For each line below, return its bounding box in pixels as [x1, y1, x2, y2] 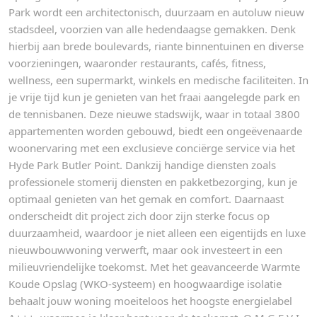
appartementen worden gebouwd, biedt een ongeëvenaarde [8, 123, 302, 138]
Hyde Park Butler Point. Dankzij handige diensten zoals [8, 157, 276, 172]
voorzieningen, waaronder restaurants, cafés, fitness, [8, 55, 266, 70]
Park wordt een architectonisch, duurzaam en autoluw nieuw [8, 4, 304, 19]
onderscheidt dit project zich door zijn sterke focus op [8, 208, 270, 223]
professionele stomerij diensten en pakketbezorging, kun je [8, 174, 297, 189]
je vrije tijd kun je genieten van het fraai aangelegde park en [8, 89, 300, 104]
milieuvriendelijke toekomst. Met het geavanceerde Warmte [8, 259, 300, 274]
